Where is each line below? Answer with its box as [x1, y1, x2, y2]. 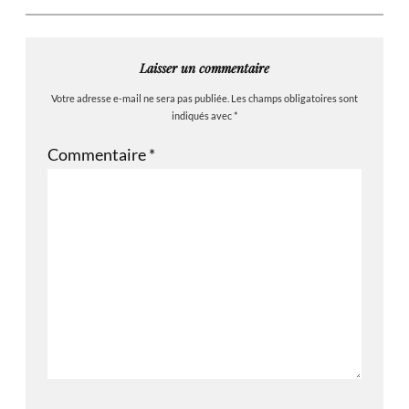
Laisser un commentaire [140, 58, 269, 78]
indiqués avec [172, 109, 234, 121]
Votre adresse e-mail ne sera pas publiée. [51, 91, 229, 104]
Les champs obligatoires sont [231, 91, 358, 104]
